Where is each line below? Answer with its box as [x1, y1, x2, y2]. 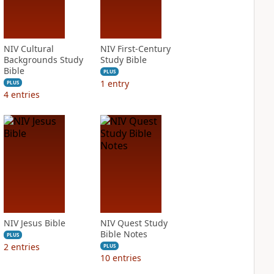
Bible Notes [100, 228, 147, 240]
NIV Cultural [3, 43, 54, 54]
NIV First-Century [100, 43, 171, 54]
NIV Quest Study [100, 217, 168, 229]
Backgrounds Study [3, 54, 83, 65]
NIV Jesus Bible [3, 217, 65, 229]
